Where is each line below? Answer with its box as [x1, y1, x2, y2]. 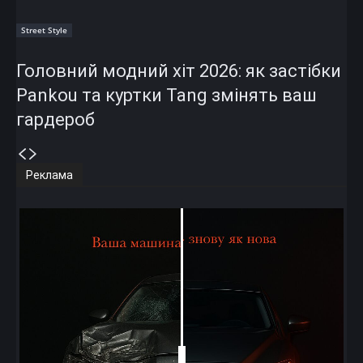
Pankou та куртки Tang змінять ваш [16, 84, 317, 105]
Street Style [21, 23, 67, 36]
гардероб [16, 109, 95, 130]
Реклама [26, 168, 73, 181]
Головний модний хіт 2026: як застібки [16, 60, 341, 81]
